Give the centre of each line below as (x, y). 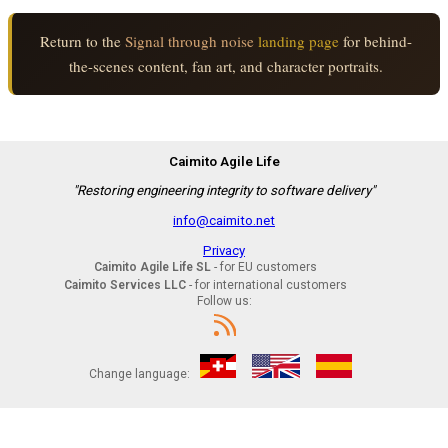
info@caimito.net (224, 220)
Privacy (224, 250)
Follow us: (224, 300)
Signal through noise (189, 41)
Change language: (140, 374)
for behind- (375, 41)
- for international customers (266, 284)
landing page (296, 41)
